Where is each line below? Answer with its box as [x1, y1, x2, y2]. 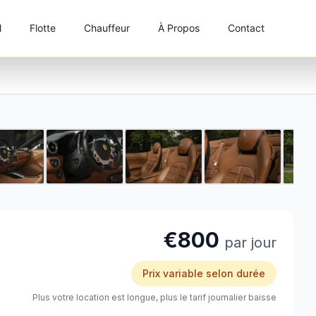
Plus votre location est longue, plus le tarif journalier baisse [32, 292, 276, 303]
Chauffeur [83, 22, 130, 34]
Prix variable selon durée [142, 267, 265, 279]
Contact [227, 22, 265, 34]
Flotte [29, 22, 56, 34]
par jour [224, 234, 276, 251]
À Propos [157, 22, 200, 34]
